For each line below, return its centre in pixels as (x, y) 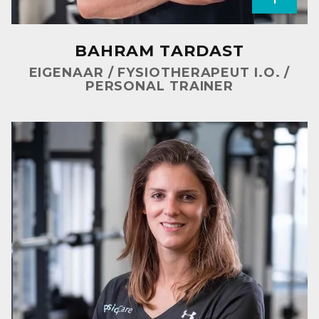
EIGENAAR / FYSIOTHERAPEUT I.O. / (159, 72)
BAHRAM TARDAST (159, 51)
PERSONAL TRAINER (159, 86)
